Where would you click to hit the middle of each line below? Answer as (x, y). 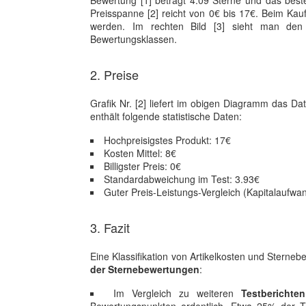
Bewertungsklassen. (134, 39)
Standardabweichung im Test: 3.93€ (182, 179)
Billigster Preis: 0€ (142, 166)
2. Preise (114, 74)
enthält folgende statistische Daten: (166, 116)
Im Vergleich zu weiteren (177, 293)
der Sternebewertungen (145, 269)
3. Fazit (110, 227)
